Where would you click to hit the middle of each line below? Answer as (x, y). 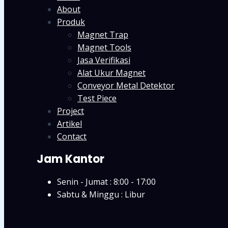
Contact (72, 136)
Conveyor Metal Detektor (126, 85)
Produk (71, 22)
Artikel (69, 123)
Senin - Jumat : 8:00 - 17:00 (106, 182)
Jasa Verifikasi (104, 60)
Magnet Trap (103, 34)
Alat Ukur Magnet (111, 73)
